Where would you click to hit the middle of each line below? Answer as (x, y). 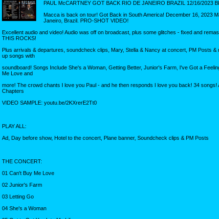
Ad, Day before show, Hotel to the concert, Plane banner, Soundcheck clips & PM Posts (105, 138)
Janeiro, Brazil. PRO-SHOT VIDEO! (86, 20)
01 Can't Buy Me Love (28, 173)
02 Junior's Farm (22, 185)
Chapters (13, 91)
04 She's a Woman (24, 208)
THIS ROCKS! (19, 38)
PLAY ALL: (14, 126)
